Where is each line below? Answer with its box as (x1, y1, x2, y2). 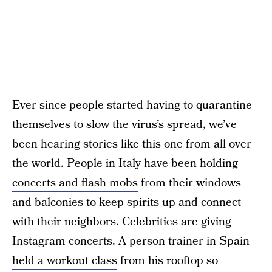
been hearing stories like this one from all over (12, 136, 251, 152)
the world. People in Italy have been (12, 155, 200, 172)
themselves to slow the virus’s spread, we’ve (12, 117, 237, 133)
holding (200, 155, 238, 172)
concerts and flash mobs (12, 175, 138, 191)
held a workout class (12, 253, 117, 269)
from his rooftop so (117, 253, 218, 269)
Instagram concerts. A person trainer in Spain (12, 233, 250, 250)
